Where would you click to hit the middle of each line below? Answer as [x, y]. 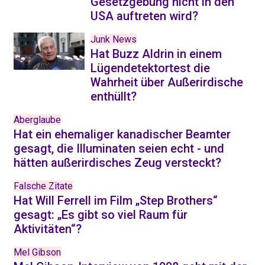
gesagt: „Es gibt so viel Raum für [101, 215]
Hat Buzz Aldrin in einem [156, 54]
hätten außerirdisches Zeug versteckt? [117, 163]
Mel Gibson [37, 252]
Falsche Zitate [43, 186]
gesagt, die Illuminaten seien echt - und [119, 148]
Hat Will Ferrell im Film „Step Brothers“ [116, 201]
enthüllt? [114, 96]
